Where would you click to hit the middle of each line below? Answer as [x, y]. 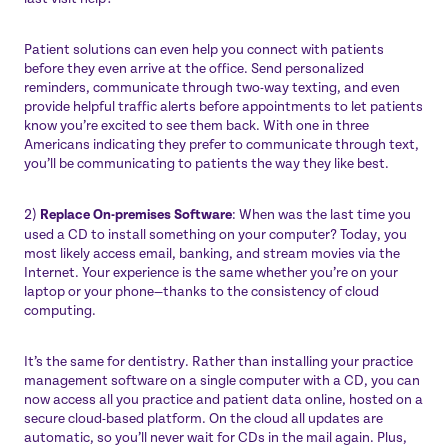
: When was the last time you [321, 214]
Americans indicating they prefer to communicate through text [219, 144]
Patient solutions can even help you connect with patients [204, 49]
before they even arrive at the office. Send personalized [194, 68]
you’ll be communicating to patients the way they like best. [206, 163]
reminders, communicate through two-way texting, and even [212, 87]
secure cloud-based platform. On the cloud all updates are [203, 418]
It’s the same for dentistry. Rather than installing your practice [218, 361]
